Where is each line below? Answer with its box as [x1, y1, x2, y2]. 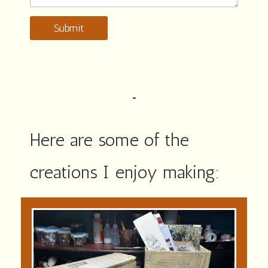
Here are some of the [30, 129, 189, 151]
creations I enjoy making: [30, 162, 220, 184]
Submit [54, 22, 84, 35]
